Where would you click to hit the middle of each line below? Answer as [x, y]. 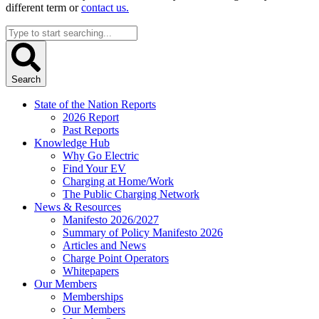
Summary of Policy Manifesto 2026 [143, 233]
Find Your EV [94, 169]
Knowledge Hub [72, 143]
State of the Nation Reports [95, 105]
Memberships [93, 297]
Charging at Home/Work [118, 182]
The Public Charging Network [131, 194]
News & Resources [78, 207]
